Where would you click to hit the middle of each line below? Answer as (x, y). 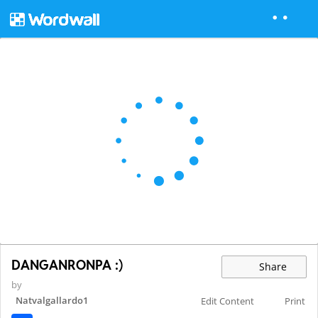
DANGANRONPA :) (67, 265)
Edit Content (228, 301)
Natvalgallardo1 (52, 301)
